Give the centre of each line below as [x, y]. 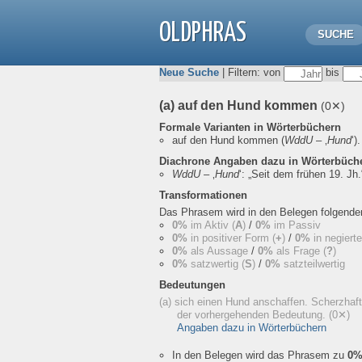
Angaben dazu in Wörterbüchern [252, 328]
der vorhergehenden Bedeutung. [253, 315]
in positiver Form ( [232, 238]
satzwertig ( [216, 264]
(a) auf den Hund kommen [240, 105]
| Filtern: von [251, 73]
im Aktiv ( [211, 225]
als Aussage [219, 251]
